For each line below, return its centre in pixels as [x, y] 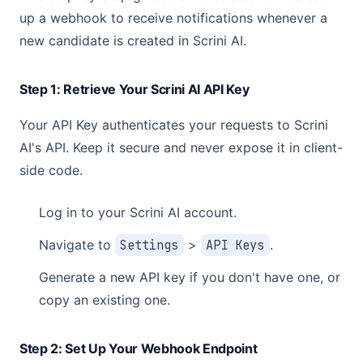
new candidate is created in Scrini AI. [133, 41]
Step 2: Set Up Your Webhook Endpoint [139, 348]
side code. [51, 170]
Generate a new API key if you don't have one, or [190, 277]
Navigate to [77, 245]
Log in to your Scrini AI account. [138, 212]
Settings [149, 245]
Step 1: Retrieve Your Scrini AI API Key [135, 89]
